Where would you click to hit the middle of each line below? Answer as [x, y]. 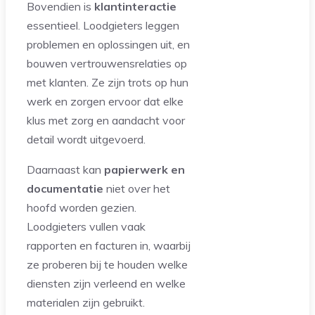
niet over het [137, 189]
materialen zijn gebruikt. [86, 303]
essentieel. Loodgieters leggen [103, 26]
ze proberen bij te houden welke [107, 265]
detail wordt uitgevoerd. [86, 140]
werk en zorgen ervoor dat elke [105, 102]
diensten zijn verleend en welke [106, 284]
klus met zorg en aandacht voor [106, 121]
